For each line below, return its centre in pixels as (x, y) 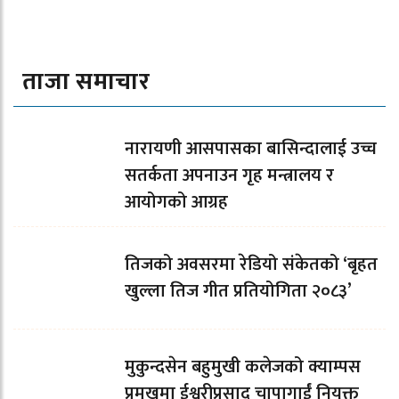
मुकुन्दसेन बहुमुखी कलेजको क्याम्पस (243, 367)
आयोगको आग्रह (176, 203)
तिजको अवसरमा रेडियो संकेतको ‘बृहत (251, 265)
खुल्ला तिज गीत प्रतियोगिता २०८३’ (238, 292)
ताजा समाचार (86, 82)
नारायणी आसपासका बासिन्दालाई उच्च (251, 149)
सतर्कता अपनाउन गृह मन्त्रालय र (229, 176)
